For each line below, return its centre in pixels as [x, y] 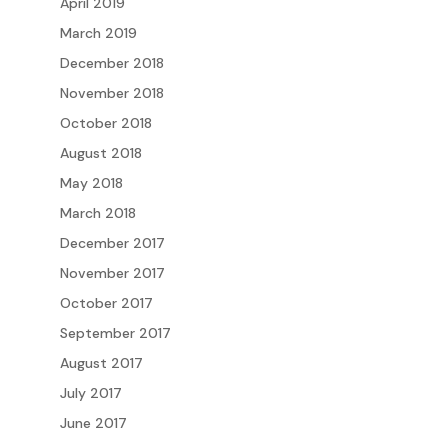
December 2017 [112, 242]
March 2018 [97, 212]
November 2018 [111, 92]
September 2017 [115, 332]
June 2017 [93, 422]
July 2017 [90, 392]
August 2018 [100, 152]
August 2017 [101, 362]
